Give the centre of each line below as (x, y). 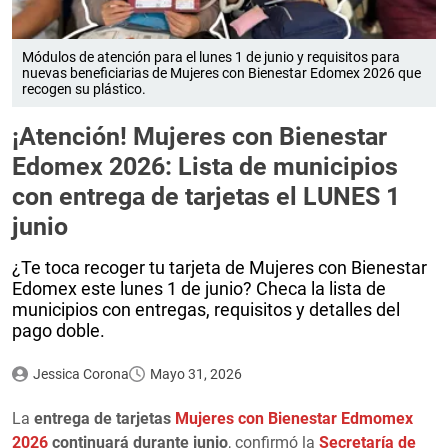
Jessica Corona (80, 373)
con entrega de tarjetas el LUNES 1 (206, 196)
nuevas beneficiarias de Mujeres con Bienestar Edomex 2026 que (221, 72)
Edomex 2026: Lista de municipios (205, 166)
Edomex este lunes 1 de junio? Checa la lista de (199, 288)
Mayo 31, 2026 (195, 373)
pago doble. (58, 330)
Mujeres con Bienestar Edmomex (294, 418)
